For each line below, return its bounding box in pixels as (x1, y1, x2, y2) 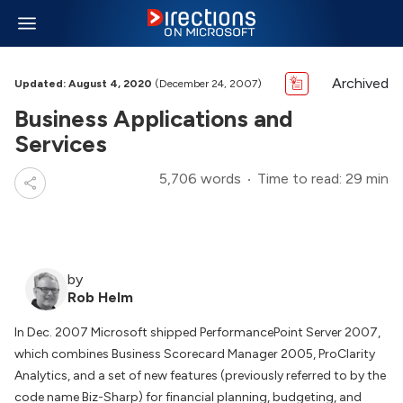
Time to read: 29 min (257, 170, 389, 187)
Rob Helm (67, 289, 133, 306)
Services (14, 130, 107, 158)
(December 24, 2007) (152, 77, 262, 90)
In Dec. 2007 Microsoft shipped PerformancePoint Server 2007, (14, 325, 381, 340)
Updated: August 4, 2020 (14, 77, 152, 90)
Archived (332, 75, 389, 92)
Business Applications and (14, 104, 292, 133)
